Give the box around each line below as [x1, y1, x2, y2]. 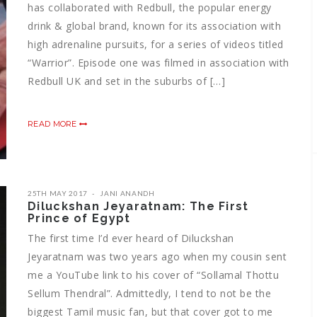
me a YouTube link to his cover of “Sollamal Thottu [28, 267, 279, 282]
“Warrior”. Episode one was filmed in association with [28, 55, 289, 69]
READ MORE [28, 118, 79, 129]
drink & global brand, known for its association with [28, 18, 281, 33]
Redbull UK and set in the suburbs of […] [28, 74, 225, 88]
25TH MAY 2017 [28, 188, 88, 197]
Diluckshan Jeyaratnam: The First [28, 199, 249, 213]
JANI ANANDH [100, 188, 155, 197]
